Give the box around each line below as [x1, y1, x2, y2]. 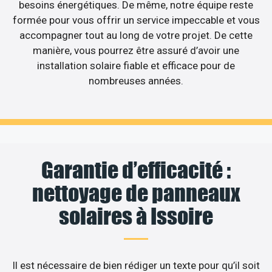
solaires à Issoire [59, 203, 213, 230]
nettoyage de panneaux [32, 180, 240, 207]
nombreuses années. [89, 74, 183, 87]
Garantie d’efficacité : [41, 157, 231, 184]
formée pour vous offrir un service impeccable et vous [12, 13, 260, 26]
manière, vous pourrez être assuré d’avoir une [33, 44, 239, 56]
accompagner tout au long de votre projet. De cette [19, 29, 253, 41]
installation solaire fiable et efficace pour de [37, 59, 235, 72]
